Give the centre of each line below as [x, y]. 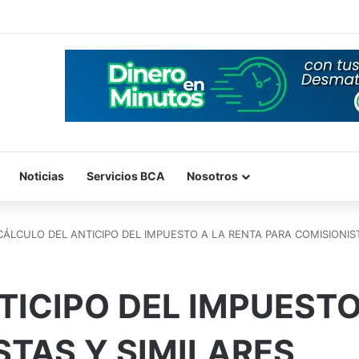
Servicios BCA [125, 175]
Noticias [42, 175]
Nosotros [212, 175]
